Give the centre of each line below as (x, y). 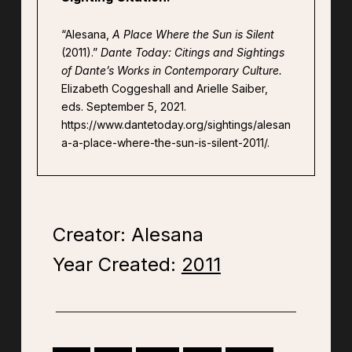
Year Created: (117, 265)
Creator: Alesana (128, 235)
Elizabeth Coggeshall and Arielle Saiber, (164, 89)
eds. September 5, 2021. (123, 107)
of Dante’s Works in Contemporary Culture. (171, 71)
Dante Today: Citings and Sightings (192, 53)
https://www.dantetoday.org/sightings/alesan (176, 125)
